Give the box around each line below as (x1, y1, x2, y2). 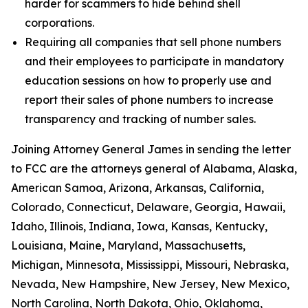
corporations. (25, 16, 94, 30)
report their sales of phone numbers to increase (25, 93, 274, 107)
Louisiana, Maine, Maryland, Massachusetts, (11, 239, 245, 252)
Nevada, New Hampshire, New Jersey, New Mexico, (11, 277, 289, 291)
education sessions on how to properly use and (25, 74, 272, 87)
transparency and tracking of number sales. (25, 112, 256, 126)
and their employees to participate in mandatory (25, 54, 284, 68)
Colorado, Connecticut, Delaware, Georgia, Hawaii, (11, 200, 285, 214)
